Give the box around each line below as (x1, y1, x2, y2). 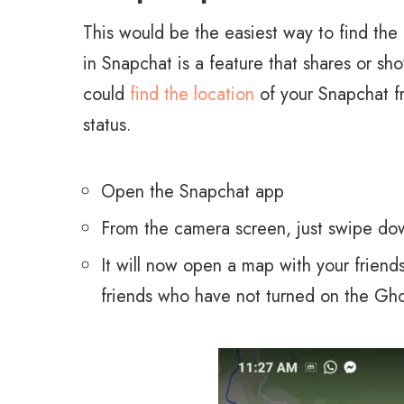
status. (83, 112, 132, 139)
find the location (130, 81, 254, 108)
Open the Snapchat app (101, 179, 284, 206)
